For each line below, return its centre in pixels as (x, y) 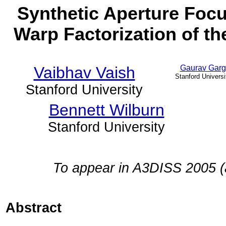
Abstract (34, 208)
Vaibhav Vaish (84, 73)
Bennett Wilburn (106, 110)
